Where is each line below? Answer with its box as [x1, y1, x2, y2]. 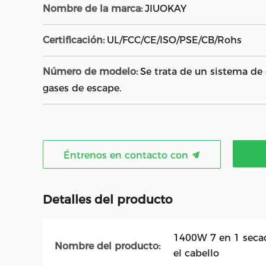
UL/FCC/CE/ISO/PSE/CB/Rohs [107, 34, 242, 46]
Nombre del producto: [55, 240, 160, 252]
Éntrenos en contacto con [63, 150, 191, 161]
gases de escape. [43, 83, 121, 94]
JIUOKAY [145, 3, 186, 14]
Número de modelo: [43, 66, 138, 77]
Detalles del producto [43, 192, 173, 207]
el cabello [173, 248, 219, 259]
